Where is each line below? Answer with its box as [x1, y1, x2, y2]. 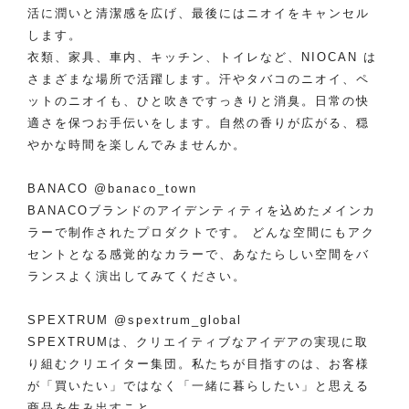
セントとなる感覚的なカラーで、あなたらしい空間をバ [27, 247, 370, 261]
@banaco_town [94, 182, 197, 195]
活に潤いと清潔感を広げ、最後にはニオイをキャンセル [27, 6, 370, 20]
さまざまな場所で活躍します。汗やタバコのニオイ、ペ [27, 72, 370, 86]
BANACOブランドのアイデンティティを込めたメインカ [27, 204, 376, 217]
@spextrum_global [114, 313, 242, 327]
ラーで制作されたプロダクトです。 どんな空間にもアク [27, 225, 375, 239]
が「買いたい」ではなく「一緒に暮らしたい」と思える [27, 379, 370, 393]
